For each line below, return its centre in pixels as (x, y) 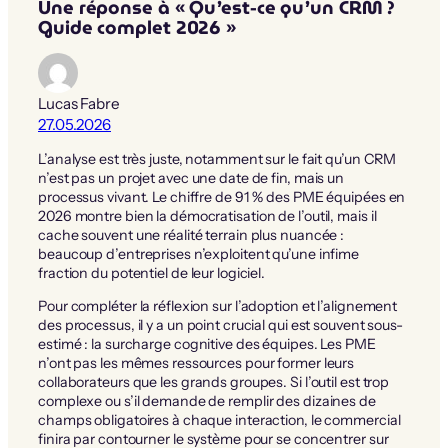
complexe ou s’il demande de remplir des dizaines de (207, 400)
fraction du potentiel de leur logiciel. (152, 272)
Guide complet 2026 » (137, 27)
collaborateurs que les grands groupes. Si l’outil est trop (214, 381)
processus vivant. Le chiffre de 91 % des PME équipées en (222, 196)
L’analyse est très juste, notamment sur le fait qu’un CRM (217, 158)
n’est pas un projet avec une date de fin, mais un (191, 177)
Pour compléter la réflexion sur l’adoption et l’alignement (218, 305)
